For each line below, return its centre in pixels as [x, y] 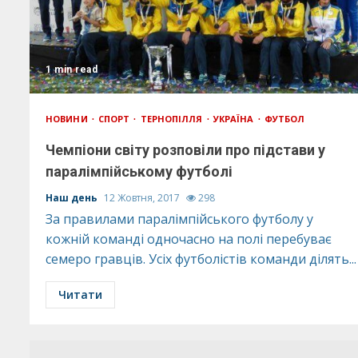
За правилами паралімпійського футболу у [179, 219]
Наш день [73, 198]
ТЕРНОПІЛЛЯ [173, 119]
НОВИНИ [68, 119]
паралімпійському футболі [139, 171]
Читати [80, 294]
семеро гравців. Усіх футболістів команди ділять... [201, 259]
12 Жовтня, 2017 [143, 198]
